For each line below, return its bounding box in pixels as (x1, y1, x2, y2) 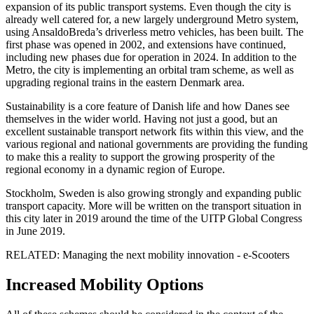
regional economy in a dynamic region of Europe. (6, 163, 225, 176)
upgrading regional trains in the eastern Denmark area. (6, 76, 245, 89)
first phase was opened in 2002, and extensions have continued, (6, 39, 286, 51)
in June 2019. (6, 225, 65, 238)
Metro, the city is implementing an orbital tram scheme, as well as (6, 64, 294, 76)
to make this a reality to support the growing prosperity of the (6, 151, 275, 163)
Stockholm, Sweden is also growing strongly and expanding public (6, 187, 301, 200)
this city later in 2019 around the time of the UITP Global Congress (6, 212, 302, 225)
